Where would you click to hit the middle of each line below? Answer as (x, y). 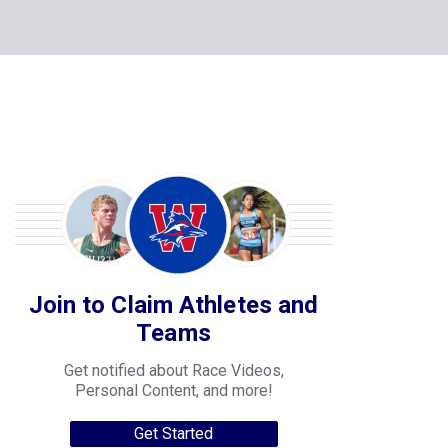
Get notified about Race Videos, (173, 259)
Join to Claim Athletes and (173, 194)
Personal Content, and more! (173, 279)
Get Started (173, 322)
